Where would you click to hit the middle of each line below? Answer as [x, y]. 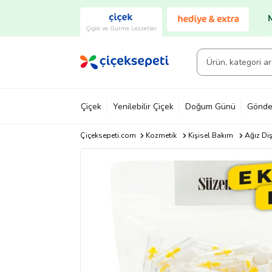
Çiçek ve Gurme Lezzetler [121, 28]
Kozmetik [161, 135]
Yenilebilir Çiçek [143, 106]
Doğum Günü [210, 106]
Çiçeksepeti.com [108, 135]
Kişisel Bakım [210, 135]
